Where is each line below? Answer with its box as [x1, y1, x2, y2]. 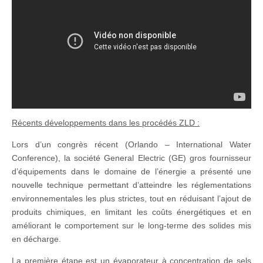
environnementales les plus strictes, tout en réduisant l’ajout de [12, 194, 251, 204]
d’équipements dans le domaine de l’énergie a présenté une [12, 167, 251, 177]
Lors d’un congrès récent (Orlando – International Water [12, 140, 251, 150]
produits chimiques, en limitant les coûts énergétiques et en [12, 207, 251, 217]
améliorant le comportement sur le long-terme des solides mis [12, 221, 251, 231]
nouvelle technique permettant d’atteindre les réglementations [12, 180, 251, 190]
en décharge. [12, 234, 61, 244]
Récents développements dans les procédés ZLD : [12, 118, 200, 128]
